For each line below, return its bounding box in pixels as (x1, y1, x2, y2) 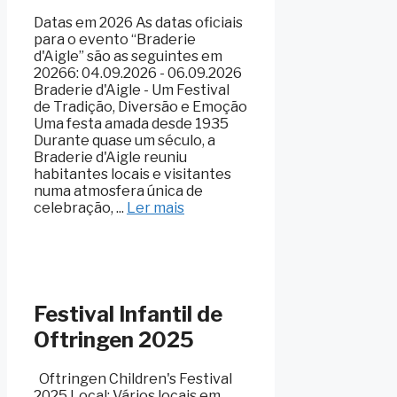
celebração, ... (34, 198, 127, 216)
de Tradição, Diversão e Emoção (34, 97, 247, 115)
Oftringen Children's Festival (34, 370, 232, 387)
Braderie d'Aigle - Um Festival (34, 81, 230, 98)
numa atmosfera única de (34, 182, 203, 199)
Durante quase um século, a (34, 131, 215, 149)
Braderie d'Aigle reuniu (34, 148, 187, 166)
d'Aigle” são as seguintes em (34, 47, 222, 65)
